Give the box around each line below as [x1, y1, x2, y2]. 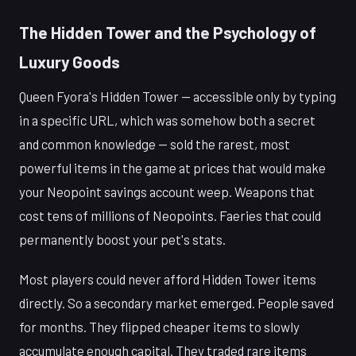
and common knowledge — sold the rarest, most [19, 135, 290, 152]
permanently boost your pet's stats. [19, 230, 226, 247]
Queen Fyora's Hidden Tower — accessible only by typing [19, 87, 336, 104]
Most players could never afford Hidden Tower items [19, 270, 316, 287]
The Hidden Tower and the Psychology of [19, 22, 316, 42]
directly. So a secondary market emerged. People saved [19, 294, 334, 311]
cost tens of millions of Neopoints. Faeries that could [19, 207, 321, 223]
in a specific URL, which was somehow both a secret [19, 111, 315, 128]
